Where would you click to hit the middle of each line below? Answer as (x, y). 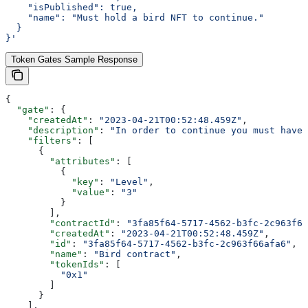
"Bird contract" (135, 254)
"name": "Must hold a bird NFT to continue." (135, 17)
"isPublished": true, (71, 7)
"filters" (41, 140)
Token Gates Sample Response (74, 59)
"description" (52, 130)
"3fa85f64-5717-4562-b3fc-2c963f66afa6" (187, 243)
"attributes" (60, 161)
